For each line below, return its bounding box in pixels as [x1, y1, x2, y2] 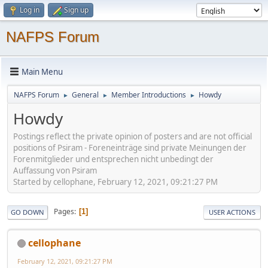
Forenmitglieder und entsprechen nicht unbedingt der [13, 153, 214, 165]
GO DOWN [11, 207, 44, 217]
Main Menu [22, 66, 63, 77]
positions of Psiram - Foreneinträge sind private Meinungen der [13, 142, 246, 153]
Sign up [64, 5, 89, 15]
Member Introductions [111, 90, 186, 100]
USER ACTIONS [209, 207, 255, 217]
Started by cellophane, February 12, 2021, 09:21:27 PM [13, 176, 218, 187]
